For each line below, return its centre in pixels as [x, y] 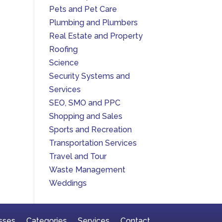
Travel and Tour [78, 156]
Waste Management [87, 170]
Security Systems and [89, 76]
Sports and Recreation [90, 130]
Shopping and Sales [85, 116]
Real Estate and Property [96, 36]
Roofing [63, 49]
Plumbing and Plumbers [93, 23]
